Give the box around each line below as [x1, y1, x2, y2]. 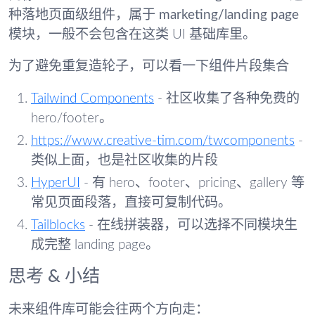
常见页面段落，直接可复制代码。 [31, 195, 231, 210]
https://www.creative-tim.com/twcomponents [31, 134, 295, 148]
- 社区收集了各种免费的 [154, 91, 300, 105]
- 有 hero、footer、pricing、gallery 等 [80, 176, 304, 190]
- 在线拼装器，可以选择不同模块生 [85, 218, 297, 232]
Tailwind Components [31, 91, 154, 105]
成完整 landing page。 [31, 238, 159, 252]
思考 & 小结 [8, 267, 100, 285]
